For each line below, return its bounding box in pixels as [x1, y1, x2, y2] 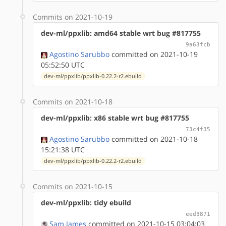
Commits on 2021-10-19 [33, 12, 112, 22]
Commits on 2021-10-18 [33, 96, 112, 106]
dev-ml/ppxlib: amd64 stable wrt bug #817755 [41, 28, 201, 38]
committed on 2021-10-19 [109, 49, 198, 59]
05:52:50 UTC [41, 60, 85, 70]
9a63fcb [186, 40, 210, 48]
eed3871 [186, 210, 210, 217]
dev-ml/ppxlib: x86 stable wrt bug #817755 [41, 112, 189, 123]
